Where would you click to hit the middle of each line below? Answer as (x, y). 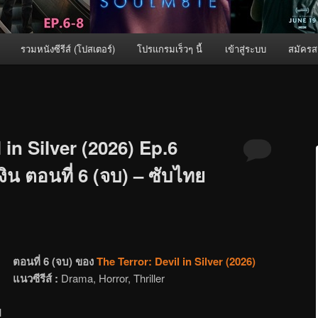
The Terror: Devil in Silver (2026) (176, 261)
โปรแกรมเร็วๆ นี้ (170, 49)
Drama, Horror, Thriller (112, 278)
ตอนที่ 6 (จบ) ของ (54, 261)
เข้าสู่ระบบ (245, 49)
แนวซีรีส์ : (36, 278)
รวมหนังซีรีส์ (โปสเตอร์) (67, 49)
